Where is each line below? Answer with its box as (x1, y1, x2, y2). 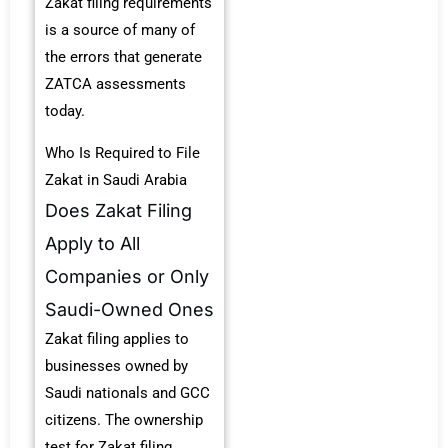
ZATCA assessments (45, 75, 186, 94)
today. (45, 102, 85, 121)
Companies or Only (45, 265, 209, 287)
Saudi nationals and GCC (45, 383, 210, 402)
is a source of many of (45, 21, 195, 40)
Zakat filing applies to (45, 329, 189, 348)
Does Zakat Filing (45, 199, 192, 221)
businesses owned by (45, 356, 188, 375)
